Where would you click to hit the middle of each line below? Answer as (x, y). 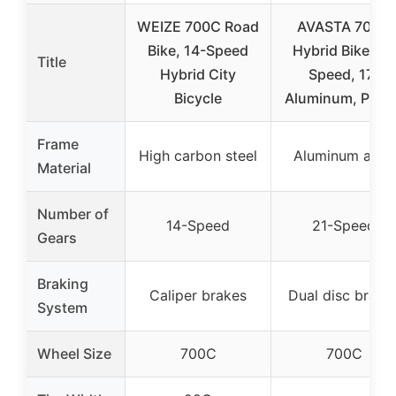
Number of (73, 213)
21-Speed (344, 225)
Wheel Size (74, 353)
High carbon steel (198, 155)
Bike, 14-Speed (198, 50)
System (62, 307)
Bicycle (198, 98)
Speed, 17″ (344, 74)
